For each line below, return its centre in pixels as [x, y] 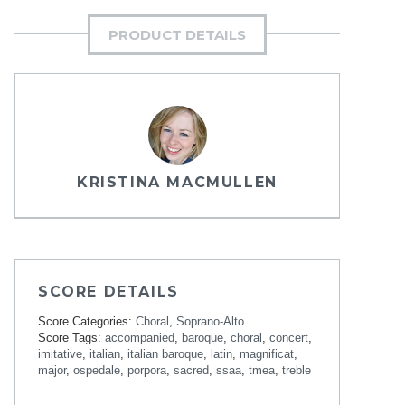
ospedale [97, 370]
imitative [60, 354]
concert [289, 338]
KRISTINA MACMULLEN [177, 182]
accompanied [140, 338]
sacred [191, 370]
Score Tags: [71, 338]
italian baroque [165, 354]
